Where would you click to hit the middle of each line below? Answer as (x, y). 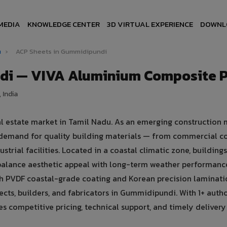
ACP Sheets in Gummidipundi (61, 51)
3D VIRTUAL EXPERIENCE (150, 24)
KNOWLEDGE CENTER (64, 24)
